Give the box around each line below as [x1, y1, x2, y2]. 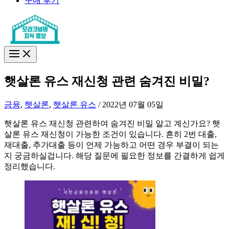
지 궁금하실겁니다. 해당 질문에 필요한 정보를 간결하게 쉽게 [4, 151, 225, 160]
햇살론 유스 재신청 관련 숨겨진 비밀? [4, 74, 210, 88]
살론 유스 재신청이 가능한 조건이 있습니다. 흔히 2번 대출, [4, 129, 217, 139]
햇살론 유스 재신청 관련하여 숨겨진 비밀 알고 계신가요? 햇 [4, 119, 220, 128]
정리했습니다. [4, 162, 55, 171]
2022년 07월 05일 [102, 100, 164, 109]
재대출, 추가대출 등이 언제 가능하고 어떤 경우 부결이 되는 [4, 140, 219, 149]
